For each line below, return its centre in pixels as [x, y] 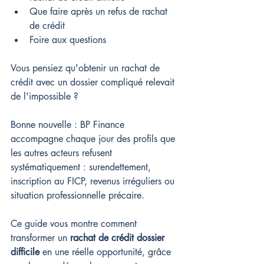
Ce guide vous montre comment [75, 224]
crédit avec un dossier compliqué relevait [94, 82]
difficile [25, 252]
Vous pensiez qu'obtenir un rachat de [87, 68]
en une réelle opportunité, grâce [107, 252]
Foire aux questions [68, 40]
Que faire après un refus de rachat [100, 11]
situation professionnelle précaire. [77, 195]
